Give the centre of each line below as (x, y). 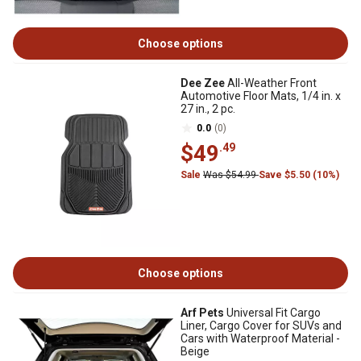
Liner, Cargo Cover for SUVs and (261, 326)
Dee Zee (203, 83)
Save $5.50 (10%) (299, 175)
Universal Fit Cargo (272, 313)
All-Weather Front (271, 83)
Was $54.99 (231, 175)
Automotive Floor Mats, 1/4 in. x (261, 96)
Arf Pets (202, 313)
